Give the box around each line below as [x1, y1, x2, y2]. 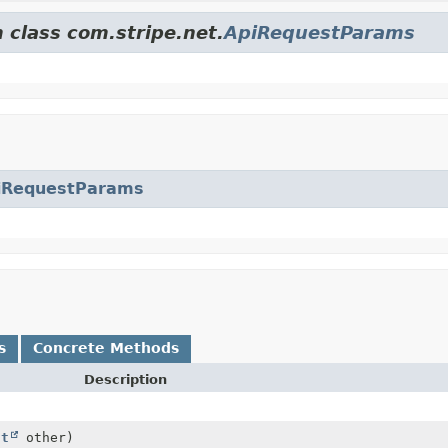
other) [18, 429, 74, 445]
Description [84, 371, 167, 387]
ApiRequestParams [224, 21, 415, 43]
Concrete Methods [33, 339, 179, 356]
